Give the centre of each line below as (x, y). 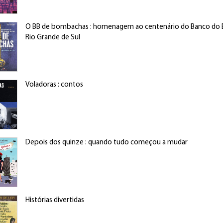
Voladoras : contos (54, 85)
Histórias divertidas (55, 200)
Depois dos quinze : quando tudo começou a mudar (106, 143)
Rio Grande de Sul (53, 38)
